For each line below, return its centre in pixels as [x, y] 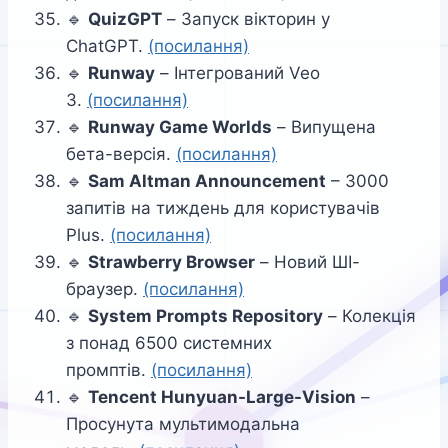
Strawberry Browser [171, 262]
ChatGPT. [107, 46]
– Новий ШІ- [307, 262]
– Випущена [324, 127]
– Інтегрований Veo [237, 73]
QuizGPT [125, 19]
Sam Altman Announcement [207, 181]
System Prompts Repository [205, 316]
